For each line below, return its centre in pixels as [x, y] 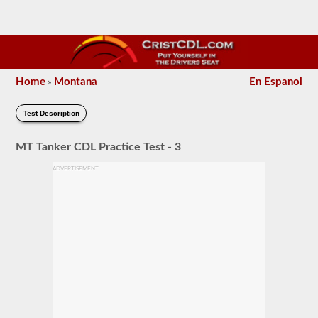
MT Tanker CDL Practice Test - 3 [99, 147]
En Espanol [275, 82]
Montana [76, 82]
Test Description [51, 113]
